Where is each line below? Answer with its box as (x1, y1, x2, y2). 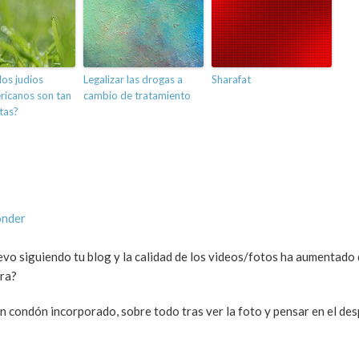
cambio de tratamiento (83, 89, 191, 103)
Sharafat (212, 73, 251, 87)
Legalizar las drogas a (83, 73, 183, 87)
